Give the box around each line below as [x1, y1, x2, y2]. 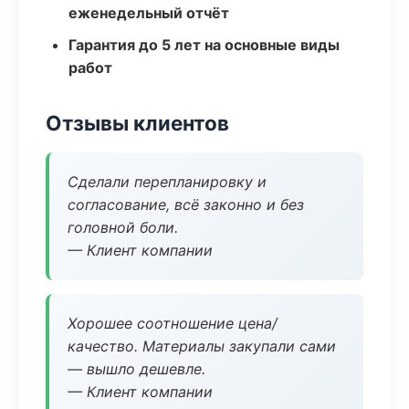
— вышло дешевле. [68, 360, 205, 378]
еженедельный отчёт [68, 4, 229, 22]
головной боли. [68, 218, 178, 236]
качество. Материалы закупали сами [68, 337, 336, 355]
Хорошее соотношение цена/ [68, 314, 278, 332]
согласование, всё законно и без [68, 195, 304, 214]
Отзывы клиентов [46, 110, 229, 135]
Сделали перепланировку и [68, 173, 267, 191]
